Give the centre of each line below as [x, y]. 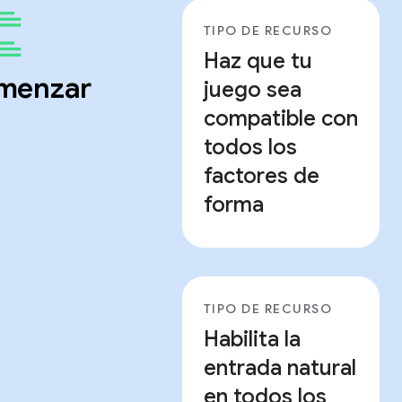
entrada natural [280, 368]
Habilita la [252, 339]
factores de [261, 176]
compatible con [280, 118]
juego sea [252, 90]
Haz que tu [258, 61]
